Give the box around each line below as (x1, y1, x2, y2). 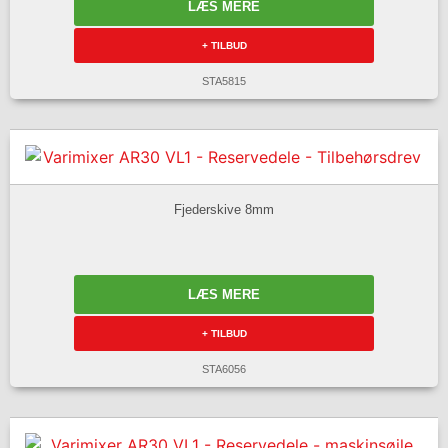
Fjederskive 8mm (174, 201, 274, 217)
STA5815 (202, 75, 246, 88)
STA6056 (202, 363, 246, 376)
